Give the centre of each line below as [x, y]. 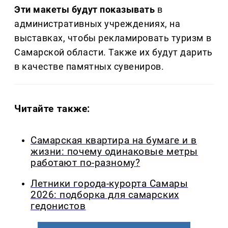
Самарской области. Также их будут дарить [113, 52]
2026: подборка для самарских [105, 195]
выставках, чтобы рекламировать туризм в [113, 38]
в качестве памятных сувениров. [89, 67]
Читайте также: [52, 109]
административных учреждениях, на [97, 24]
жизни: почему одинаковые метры [114, 152]
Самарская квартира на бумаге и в [114, 141]
